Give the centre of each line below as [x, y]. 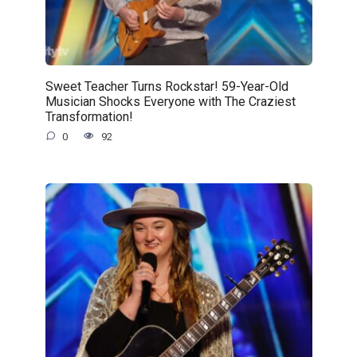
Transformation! [89, 116]
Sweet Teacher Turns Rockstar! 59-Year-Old [167, 86]
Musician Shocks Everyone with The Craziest [170, 101]
